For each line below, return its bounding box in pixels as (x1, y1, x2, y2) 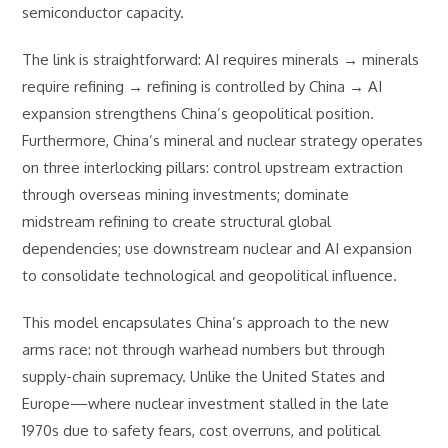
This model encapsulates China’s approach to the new (22, 313, 390, 332)
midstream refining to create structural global (22, 212, 332, 231)
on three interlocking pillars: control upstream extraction (22, 158, 404, 177)
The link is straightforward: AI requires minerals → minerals (22, 50, 420, 69)
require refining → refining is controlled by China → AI (22, 77, 383, 96)
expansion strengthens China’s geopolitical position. (22, 104, 375, 123)
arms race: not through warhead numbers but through (22, 340, 386, 359)
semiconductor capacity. (22, 3, 185, 22)
